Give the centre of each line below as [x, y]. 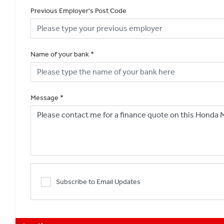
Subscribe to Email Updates [98, 181]
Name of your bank [60, 54]
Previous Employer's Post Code [78, 10]
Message [44, 97]
